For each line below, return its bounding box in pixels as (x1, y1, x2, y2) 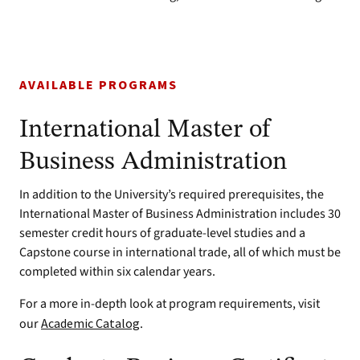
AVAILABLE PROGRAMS (19, 76, 178, 94)
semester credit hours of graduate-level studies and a (19, 224, 305, 242)
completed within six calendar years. (19, 263, 215, 280)
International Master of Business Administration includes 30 (19, 205, 341, 223)
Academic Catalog (41, 315, 140, 331)
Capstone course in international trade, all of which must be (19, 243, 341, 261)
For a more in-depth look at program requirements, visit (19, 295, 320, 313)
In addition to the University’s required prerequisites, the (19, 186, 324, 203)
